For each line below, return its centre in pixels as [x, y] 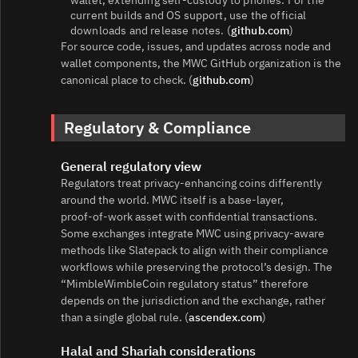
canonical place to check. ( [127, 80]
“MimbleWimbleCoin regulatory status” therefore [185, 283]
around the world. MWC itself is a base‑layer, [172, 199]
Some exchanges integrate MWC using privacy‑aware [193, 233]
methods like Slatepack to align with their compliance [195, 250]
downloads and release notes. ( [151, 30]
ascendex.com [225, 317]
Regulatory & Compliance [157, 127]
